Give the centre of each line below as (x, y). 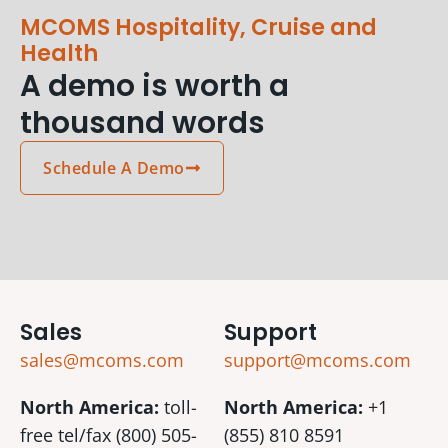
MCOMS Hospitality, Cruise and (198, 27)
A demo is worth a (154, 85)
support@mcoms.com (317, 359)
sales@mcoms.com (102, 359)
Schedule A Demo (114, 167)
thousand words (142, 122)
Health (59, 53)
